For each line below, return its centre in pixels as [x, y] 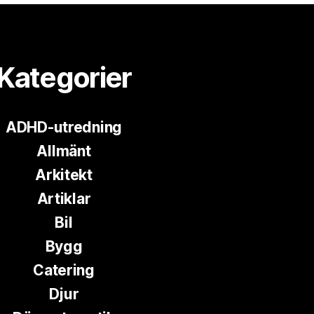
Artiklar [64, 198]
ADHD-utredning [64, 127]
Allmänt [64, 151]
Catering [64, 270]
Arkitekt [64, 175]
